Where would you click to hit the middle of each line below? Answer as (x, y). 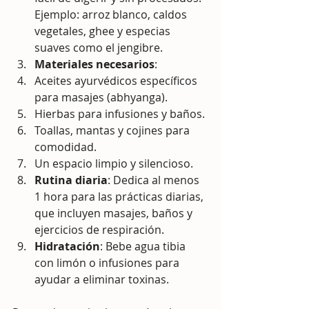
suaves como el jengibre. (99, 47)
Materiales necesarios (94, 64)
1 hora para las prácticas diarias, (120, 196)
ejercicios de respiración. (99, 229)
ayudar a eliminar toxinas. (102, 279)
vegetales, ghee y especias (104, 31)
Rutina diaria (71, 180)
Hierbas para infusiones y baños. (120, 113)
